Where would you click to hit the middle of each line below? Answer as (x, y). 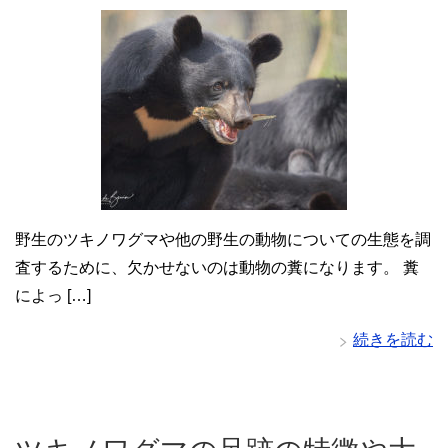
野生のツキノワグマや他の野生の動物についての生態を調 (223, 240)
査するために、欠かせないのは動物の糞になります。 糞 (217, 268)
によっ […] (53, 296)
